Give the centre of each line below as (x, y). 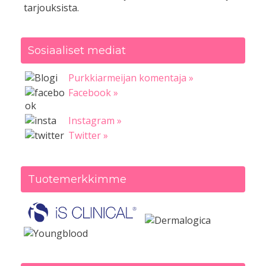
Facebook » (93, 93)
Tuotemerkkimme (77, 180)
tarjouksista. (51, 8)
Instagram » (95, 121)
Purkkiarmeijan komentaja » (131, 78)
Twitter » (88, 136)
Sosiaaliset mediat (77, 51)
